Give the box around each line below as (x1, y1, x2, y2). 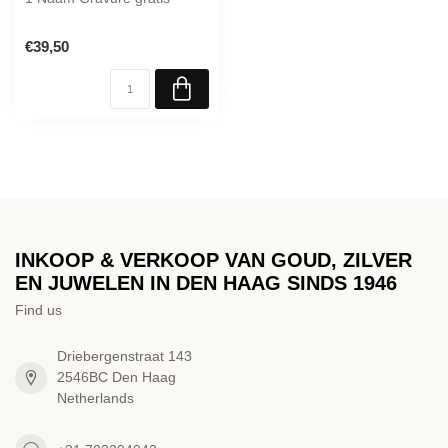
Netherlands (57, 390, 134, 407)
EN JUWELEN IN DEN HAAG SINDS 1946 (15, 272, 397, 295)
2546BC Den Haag (57, 369, 176, 386)
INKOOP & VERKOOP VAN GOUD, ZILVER (15, 249, 412, 272)
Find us (15, 302, 62, 319)
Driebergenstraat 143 (57, 348, 192, 365)
